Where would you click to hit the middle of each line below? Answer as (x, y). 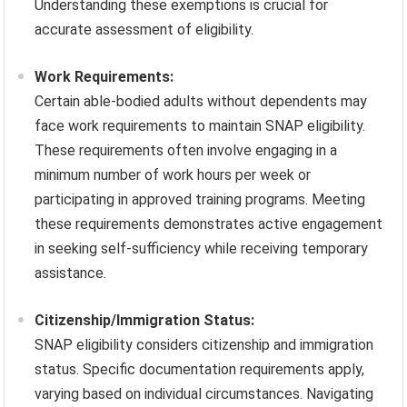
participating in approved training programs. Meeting (200, 199)
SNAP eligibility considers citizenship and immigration (204, 344)
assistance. (71, 273)
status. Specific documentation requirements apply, (200, 369)
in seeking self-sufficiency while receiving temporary (202, 248)
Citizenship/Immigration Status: (145, 320)
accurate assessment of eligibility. (144, 29)
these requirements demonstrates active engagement (209, 223)
